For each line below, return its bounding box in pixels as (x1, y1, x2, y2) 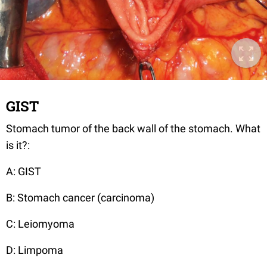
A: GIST (6, 164, 41, 178)
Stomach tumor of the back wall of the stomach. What (6, 122, 260, 135)
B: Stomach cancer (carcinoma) (6, 191, 154, 204)
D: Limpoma (6, 243, 63, 256)
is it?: (6, 138, 30, 151)
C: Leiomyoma (6, 217, 74, 230)
